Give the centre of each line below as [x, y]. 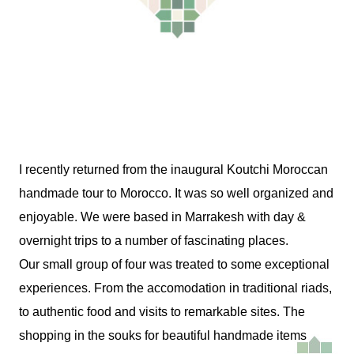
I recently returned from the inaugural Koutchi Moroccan [173, 170]
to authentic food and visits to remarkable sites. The [162, 312]
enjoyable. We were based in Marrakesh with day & [162, 217]
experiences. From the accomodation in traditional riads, [175, 288]
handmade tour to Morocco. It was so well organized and [176, 194]
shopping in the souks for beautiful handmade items [163, 336]
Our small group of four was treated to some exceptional [174, 265]
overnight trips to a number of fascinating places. [154, 241]
